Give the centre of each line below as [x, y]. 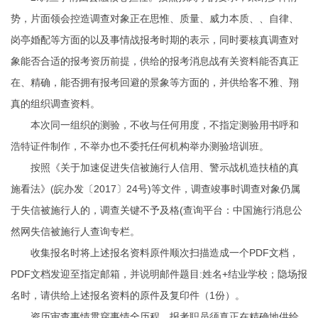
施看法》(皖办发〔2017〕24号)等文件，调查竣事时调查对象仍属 [155, 189]
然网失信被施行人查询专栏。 [75, 231]
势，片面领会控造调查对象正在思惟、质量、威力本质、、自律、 [155, 18]
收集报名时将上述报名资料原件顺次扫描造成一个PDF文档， [155, 253]
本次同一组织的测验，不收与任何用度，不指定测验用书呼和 [155, 125]
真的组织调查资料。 [55, 104]
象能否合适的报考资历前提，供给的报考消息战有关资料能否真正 [155, 61]
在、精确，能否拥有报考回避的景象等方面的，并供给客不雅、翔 [155, 82]
